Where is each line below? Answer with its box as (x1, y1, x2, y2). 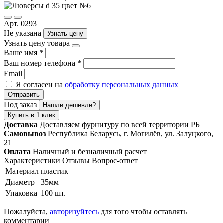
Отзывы (62, 156, 90, 165)
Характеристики (4, 156, 60, 165)
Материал (5, 166, 39, 175)
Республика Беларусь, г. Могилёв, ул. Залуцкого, (48, 129, 213, 138)
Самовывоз (4, 129, 46, 138)
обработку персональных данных (65, 80, 178, 89)
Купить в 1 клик (8, 111, 55, 119)
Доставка (4, 120, 38, 129)
